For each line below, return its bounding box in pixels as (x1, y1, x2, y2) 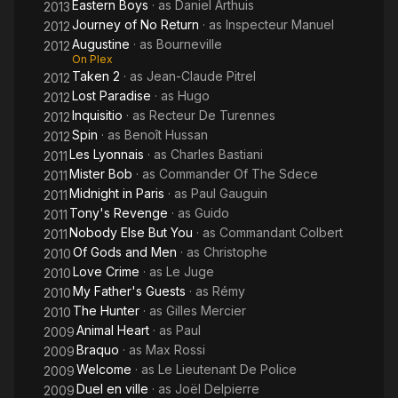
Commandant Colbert (219, 225, 343, 240)
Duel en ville (76, 381, 148, 396)
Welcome (76, 362, 131, 377)
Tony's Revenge (69, 205, 168, 220)
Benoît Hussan (124, 127, 208, 142)
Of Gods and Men (73, 244, 177, 259)
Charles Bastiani (171, 147, 263, 162)
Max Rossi (146, 342, 205, 357)
